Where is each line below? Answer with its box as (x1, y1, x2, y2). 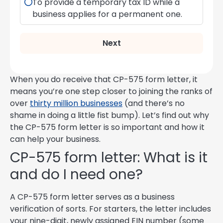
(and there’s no (122, 98, 185, 110)
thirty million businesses (30, 98, 122, 110)
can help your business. (10, 133, 101, 145)
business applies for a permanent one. (32, 8, 182, 20)
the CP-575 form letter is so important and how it (10, 121, 205, 133)
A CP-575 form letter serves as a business (10, 191, 175, 203)
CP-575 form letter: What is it (10, 148, 208, 168)
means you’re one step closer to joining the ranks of (10, 86, 213, 98)
